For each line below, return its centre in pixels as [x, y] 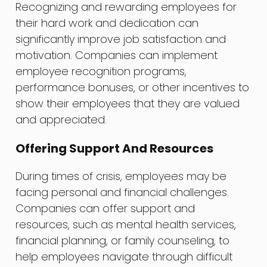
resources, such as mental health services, [126, 224]
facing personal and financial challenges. [122, 192]
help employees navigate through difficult [124, 256]
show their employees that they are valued [128, 103]
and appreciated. [61, 119]
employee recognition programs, [101, 71]
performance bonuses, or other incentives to [133, 87]
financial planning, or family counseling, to [123, 240]
